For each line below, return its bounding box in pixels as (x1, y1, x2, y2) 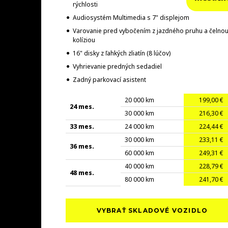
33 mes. (69, 122, 94, 131)
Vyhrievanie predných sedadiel (72, 62, 162, 71)
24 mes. (69, 102, 94, 111)
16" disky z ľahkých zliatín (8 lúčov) (72, 48, 170, 58)
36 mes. (69, 141, 94, 151)
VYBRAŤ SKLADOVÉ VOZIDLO (96, 206, 208, 214)
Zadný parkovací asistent (72, 75, 146, 84)
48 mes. (69, 168, 94, 177)
